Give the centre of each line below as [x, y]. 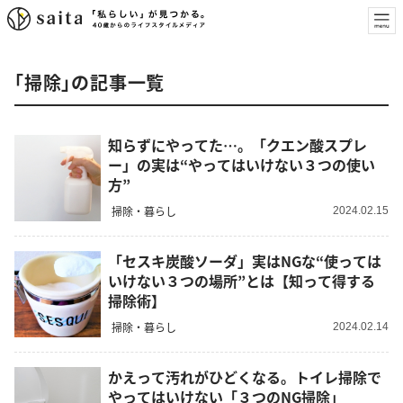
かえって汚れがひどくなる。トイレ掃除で [245, 377]
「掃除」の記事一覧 [90, 82]
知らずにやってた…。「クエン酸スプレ [237, 145]
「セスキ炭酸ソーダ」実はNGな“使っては [245, 261]
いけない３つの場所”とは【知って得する [242, 281]
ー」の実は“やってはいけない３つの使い [242, 165]
